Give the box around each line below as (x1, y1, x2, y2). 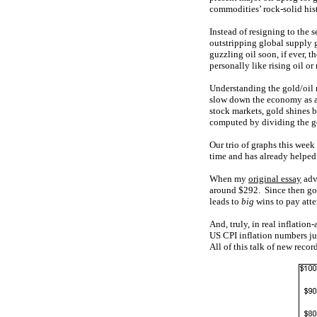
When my (209, 173, 248, 184)
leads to (209, 196, 241, 207)
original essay (248, 173, 301, 184)
